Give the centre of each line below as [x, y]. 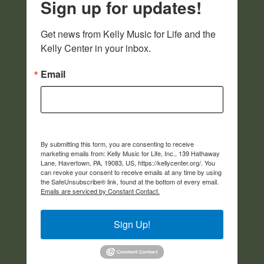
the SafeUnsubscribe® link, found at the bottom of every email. [130, 181]
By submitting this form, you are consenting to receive [117, 143]
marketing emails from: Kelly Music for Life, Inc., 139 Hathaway [130, 153]
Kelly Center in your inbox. [96, 48]
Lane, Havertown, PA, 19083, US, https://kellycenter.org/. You [128, 162]
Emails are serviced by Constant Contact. [100, 191]
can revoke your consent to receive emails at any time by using [131, 172]
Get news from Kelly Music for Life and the [128, 34]
